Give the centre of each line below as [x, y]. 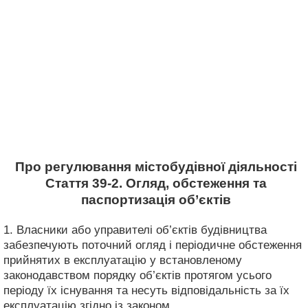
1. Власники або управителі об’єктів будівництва [135, 230]
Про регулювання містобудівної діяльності [156, 167]
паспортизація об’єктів [156, 200]
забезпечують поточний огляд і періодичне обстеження [153, 245]
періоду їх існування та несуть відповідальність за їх [146, 290]
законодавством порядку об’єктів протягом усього [137, 275]
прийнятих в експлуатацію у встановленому [123, 260]
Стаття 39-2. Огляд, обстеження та [156, 183]
